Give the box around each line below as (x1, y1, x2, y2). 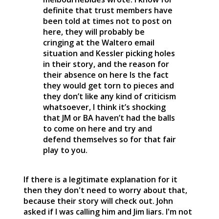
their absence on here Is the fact (43, 69, 169, 80)
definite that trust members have (43, 4, 173, 16)
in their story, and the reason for (43, 58, 169, 69)
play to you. (43, 144, 88, 155)
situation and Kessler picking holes (43, 47, 175, 59)
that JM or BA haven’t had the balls (43, 112, 175, 123)
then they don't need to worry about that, (23, 184, 187, 196)
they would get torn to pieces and (43, 80, 174, 91)
